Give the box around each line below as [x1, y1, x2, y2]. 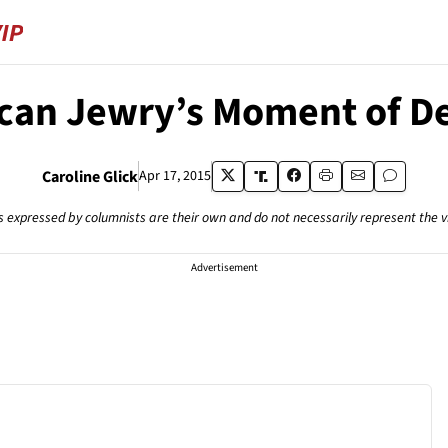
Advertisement [190, 260, 258, 275]
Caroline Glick [41, 165, 138, 188]
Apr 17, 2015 [138, 166, 211, 186]
